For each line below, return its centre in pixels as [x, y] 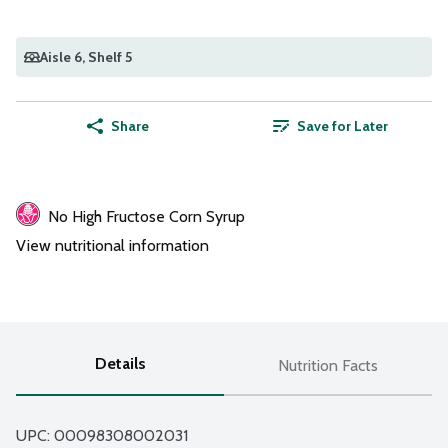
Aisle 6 [61, 56]
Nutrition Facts [328, 365]
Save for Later [342, 125]
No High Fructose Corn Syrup [146, 216]
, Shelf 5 [107, 56]
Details [120, 363]
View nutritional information [112, 245]
